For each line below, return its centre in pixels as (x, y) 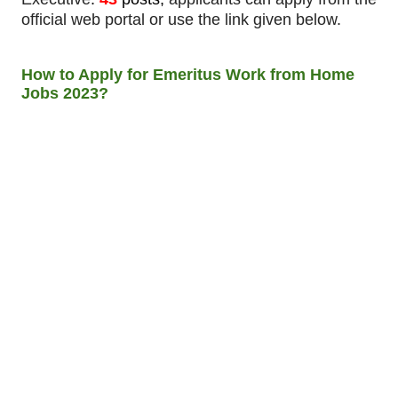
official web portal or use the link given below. (181, 20)
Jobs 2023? (65, 94)
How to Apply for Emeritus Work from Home (188, 75)
